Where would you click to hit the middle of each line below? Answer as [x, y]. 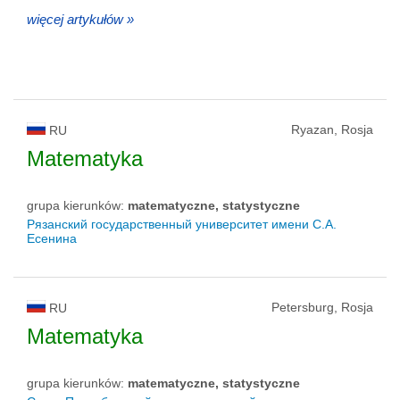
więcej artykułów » [80, 19]
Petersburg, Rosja [322, 307]
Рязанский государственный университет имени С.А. [182, 224]
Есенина [52, 238]
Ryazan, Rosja [332, 129]
